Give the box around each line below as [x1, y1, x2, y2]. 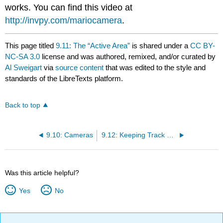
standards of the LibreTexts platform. [5, 74, 123, 83]
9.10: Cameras [46, 131, 94, 139]
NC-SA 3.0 [5, 52, 40, 61]
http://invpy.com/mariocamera [5, 15, 122, 25]
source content [55, 63, 104, 72]
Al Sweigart [5, 63, 42, 72]
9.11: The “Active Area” [56, 41, 130, 50]
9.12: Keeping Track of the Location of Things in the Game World [167, 131, 174, 139]
